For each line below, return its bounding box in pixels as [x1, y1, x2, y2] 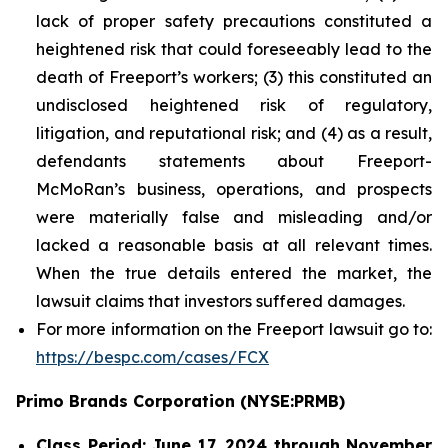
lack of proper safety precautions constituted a [36, 11, 432, 31]
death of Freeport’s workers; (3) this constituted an [36, 67, 432, 87]
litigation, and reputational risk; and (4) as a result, [36, 123, 432, 143]
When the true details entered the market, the [36, 263, 432, 283]
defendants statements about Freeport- [36, 151, 432, 171]
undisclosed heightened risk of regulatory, [36, 95, 432, 115]
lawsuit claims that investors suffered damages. [36, 291, 405, 311]
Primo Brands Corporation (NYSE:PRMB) [16, 391, 345, 411]
